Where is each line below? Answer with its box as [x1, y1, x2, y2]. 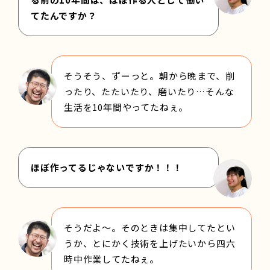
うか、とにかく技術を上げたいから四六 [64, 236, 236, 250]
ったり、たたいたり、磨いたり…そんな [64, 84, 234, 98]
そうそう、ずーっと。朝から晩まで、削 [64, 69, 235, 82]
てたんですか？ [31, 8, 97, 22]
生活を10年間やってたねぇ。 [64, 100, 189, 113]
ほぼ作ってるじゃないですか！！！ [31, 160, 183, 174]
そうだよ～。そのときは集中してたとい [64, 221, 236, 234]
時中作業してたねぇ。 [64, 252, 159, 265]
